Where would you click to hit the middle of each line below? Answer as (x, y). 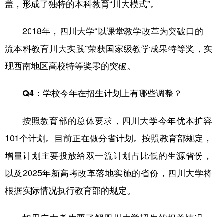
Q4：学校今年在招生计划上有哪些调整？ (102, 93)
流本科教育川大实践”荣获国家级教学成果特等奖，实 (108, 48)
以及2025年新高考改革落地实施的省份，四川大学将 (108, 172)
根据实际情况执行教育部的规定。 (70, 190)
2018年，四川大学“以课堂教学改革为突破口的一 (117, 30)
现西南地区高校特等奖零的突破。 (70, 65)
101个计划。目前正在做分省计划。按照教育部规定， (108, 137)
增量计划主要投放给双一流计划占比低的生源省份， (108, 155)
